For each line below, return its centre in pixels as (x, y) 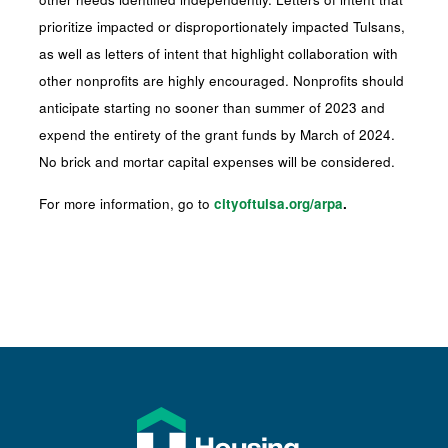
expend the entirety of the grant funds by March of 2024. (217, 134)
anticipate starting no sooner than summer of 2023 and (212, 107)
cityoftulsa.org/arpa (279, 203)
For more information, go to (127, 203)
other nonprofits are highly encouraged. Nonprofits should (222, 80)
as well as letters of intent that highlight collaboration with (219, 53)
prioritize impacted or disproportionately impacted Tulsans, (222, 26)
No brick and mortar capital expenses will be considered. (217, 161)
